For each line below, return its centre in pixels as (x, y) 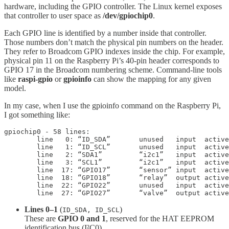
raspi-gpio (35, 79)
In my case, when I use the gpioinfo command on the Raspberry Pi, (112, 106)
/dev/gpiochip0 (128, 16)
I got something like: (37, 115)
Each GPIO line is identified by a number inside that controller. (105, 33)
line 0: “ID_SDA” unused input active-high (20, 140)
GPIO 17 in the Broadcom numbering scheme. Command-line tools (113, 70)
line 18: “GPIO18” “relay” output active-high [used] (20, 178)
